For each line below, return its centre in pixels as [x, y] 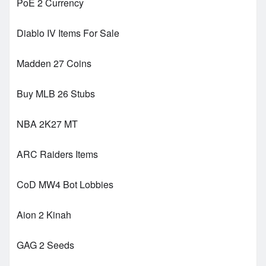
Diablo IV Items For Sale [68, 33]
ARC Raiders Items [57, 154]
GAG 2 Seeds [45, 245]
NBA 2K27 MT [47, 123]
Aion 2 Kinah [44, 214]
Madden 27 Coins [54, 63]
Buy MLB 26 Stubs [56, 93]
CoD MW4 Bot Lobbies [65, 184]
